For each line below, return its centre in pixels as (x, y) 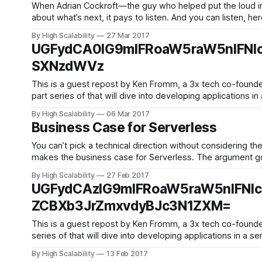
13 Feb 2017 (127, 254)
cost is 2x (50, 169)
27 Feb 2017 (128, 175)
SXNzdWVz (68, 66)
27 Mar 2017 (128, 35)
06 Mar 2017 (128, 114)
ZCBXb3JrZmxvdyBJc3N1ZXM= (131, 206)
